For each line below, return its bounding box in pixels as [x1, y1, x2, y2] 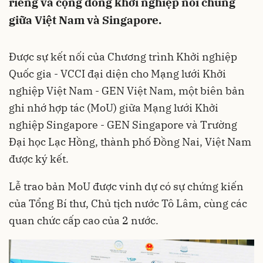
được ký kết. [9, 152, 69, 166]
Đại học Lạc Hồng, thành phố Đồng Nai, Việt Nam [9, 135, 251, 149]
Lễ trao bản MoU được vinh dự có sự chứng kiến [9, 180, 244, 193]
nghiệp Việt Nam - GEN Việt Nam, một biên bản [9, 84, 245, 97]
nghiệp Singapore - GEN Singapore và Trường [9, 118, 237, 131]
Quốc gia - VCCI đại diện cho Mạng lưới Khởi [9, 67, 226, 80]
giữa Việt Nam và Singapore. [9, 13, 161, 27]
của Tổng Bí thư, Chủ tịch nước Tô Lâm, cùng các [9, 197, 247, 210]
